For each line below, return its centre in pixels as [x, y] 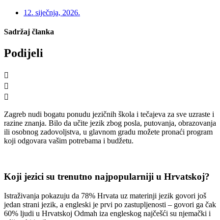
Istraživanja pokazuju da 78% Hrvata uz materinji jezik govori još [105, 195]
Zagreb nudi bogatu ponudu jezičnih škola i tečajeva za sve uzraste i [109, 114]
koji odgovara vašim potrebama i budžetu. [69, 141]
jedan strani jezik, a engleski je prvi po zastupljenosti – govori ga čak [110, 204]
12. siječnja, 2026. [52, 12]
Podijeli [24, 53]
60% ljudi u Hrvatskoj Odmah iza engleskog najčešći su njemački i [107, 213]
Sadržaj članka [29, 31]
